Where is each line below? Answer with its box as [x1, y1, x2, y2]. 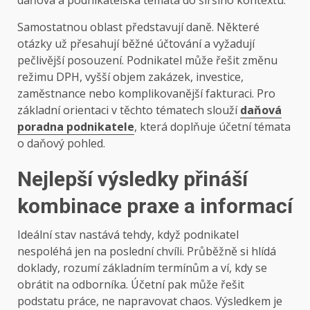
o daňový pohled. [17, 136, 105, 152]
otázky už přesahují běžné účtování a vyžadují [17, 36, 255, 52]
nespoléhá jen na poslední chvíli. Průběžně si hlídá [17, 244, 276, 259]
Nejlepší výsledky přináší [17, 167, 248, 192]
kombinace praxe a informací [17, 194, 293, 219]
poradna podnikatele [17, 119, 134, 135]
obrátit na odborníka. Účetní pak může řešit [17, 277, 244, 293]
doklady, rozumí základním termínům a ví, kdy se [17, 260, 267, 276]
